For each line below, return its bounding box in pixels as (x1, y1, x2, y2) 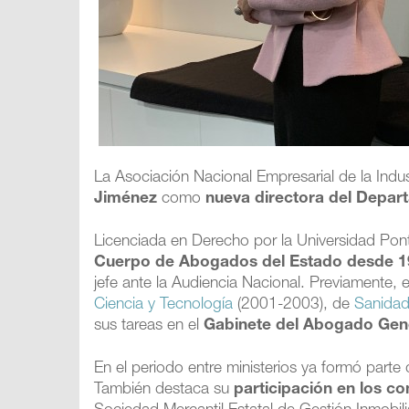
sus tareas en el (94, 319, 204, 334)
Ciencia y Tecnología (94, 298, 234, 313)
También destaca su (94, 383, 230, 398)
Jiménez (94, 192, 158, 207)
